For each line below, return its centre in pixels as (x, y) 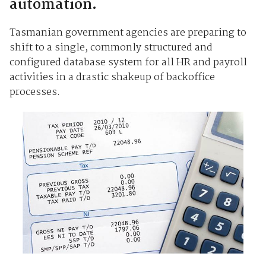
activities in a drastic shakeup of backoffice (112, 77)
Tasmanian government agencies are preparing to (128, 33)
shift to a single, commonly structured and (111, 47)
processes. (34, 92)
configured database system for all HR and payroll (128, 62)
